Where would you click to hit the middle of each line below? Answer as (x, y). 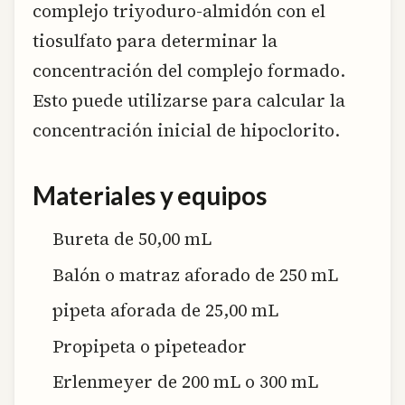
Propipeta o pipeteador (150, 346)
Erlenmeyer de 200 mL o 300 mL (186, 381)
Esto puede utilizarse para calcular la (189, 100)
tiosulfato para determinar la (155, 40)
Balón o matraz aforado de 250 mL (196, 274)
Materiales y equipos (150, 196)
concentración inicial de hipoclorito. (186, 130)
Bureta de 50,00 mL (132, 239)
